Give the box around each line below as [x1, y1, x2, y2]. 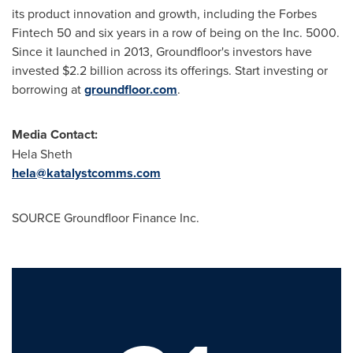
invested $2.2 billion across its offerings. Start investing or [12, 61, 328, 79]
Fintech [12, 24, 54, 41]
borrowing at [12, 80, 84, 98]
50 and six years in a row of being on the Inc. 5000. [54, 24, 340, 41]
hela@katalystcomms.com [12, 164, 161, 182]
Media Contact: [12, 125, 98, 143]
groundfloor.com [84, 80, 177, 98]
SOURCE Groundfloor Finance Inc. [12, 209, 199, 226]
